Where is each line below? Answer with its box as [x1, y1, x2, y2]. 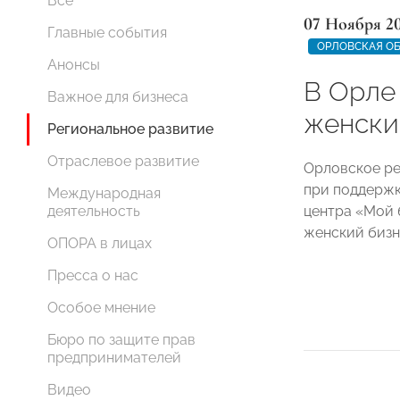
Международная [47, 185, 161, 202]
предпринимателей [47, 349, 181, 366]
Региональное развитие [47, 121, 213, 137]
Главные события [47, 24, 167, 41]
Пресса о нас [47, 267, 138, 284]
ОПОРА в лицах [47, 235, 152, 252]
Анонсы [47, 56, 100, 73]
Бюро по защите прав [47, 331, 196, 348]
